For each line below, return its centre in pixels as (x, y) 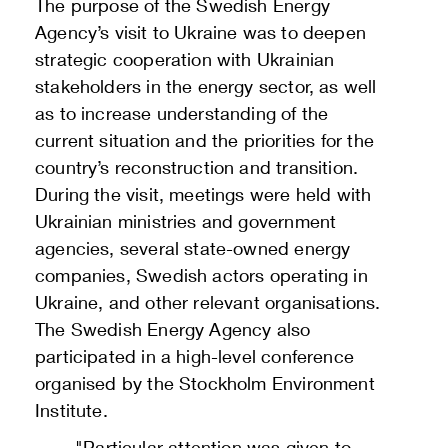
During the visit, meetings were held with (203, 194)
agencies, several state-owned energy (193, 248)
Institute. (71, 410)
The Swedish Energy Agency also (173, 329)
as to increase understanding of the (182, 113)
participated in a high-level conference (195, 356)
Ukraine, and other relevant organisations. (208, 302)
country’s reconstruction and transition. (197, 167)
